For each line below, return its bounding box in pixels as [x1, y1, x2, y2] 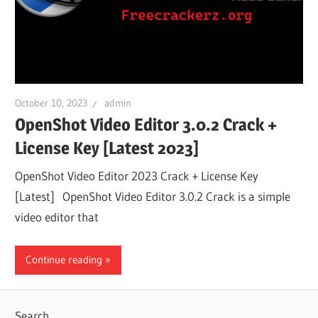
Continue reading [26, 253, 103, 267]
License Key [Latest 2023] [15, 137, 199, 158]
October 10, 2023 [15, 97, 88, 110]
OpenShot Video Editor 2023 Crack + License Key [15, 168, 259, 184]
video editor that [15, 209, 99, 225]
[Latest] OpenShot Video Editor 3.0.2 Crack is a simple [15, 189, 291, 204]
